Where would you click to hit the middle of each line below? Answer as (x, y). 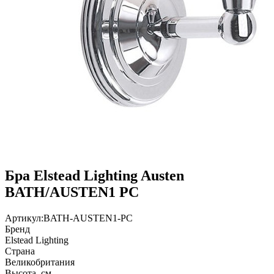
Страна (20, 251)
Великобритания (40, 262)
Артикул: (24, 218)
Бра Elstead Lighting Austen (94, 175)
